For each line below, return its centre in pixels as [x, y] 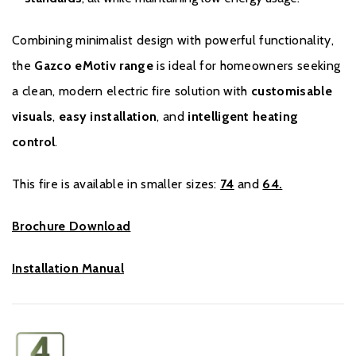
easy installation [108, 117]
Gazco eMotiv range [94, 66]
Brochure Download [72, 226]
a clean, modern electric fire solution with [132, 91]
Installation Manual [68, 269]
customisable [292, 91]
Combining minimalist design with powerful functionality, [173, 41]
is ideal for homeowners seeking [247, 66]
